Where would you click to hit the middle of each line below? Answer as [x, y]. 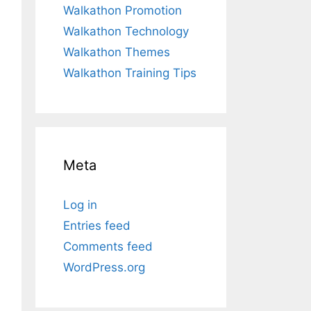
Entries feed [97, 225]
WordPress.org [104, 267]
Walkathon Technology [126, 31]
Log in [80, 204]
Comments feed [108, 246]
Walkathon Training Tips [130, 73]
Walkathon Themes [117, 52]
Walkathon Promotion [123, 10]
